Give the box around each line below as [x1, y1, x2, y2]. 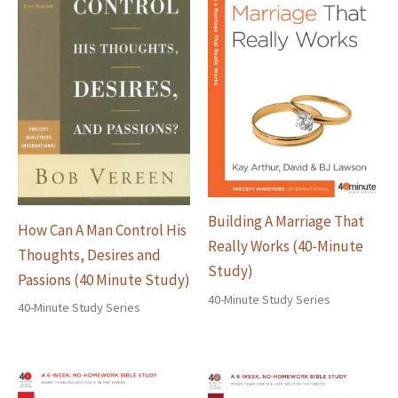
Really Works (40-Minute [208, 236, 363, 257]
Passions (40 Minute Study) [18, 269, 190, 290]
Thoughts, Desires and [18, 244, 161, 265]
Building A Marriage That [208, 211, 364, 232]
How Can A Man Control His [18, 219, 187, 240]
